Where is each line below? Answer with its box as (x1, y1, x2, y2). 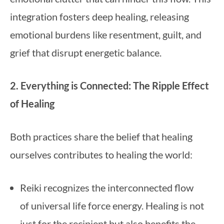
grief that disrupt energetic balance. (10, 46, 161, 58)
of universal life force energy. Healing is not (20, 199, 204, 211)
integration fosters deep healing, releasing (10, 10, 189, 22)
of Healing (10, 97, 54, 109)
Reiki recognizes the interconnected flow (20, 181, 193, 193)
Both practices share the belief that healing (10, 130, 192, 142)
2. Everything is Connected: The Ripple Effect (10, 79, 209, 91)
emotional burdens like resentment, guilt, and (10, 28, 201, 40)
